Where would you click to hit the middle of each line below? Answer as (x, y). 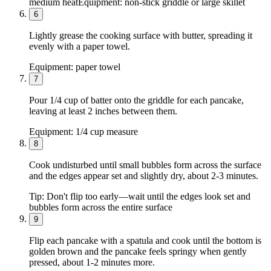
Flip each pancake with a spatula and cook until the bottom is (145, 240)
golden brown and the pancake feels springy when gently (138, 251)
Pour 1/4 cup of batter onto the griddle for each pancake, (136, 100)
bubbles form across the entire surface (101, 207)
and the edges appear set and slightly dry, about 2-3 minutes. (144, 175)
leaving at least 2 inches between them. (103, 111)
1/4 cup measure (107, 131)
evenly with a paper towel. (80, 46)
